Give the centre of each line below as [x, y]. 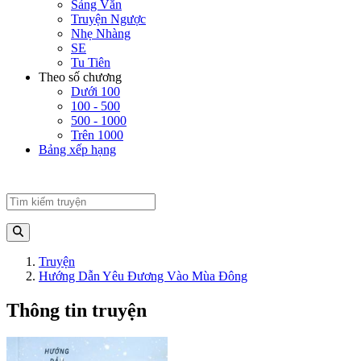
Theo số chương [80, 77]
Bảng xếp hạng [77, 150]
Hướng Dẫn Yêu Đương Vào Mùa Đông [143, 276]
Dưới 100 [95, 92]
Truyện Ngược [108, 19]
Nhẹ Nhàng [101, 34]
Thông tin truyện [77, 310]
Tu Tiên [91, 63]
